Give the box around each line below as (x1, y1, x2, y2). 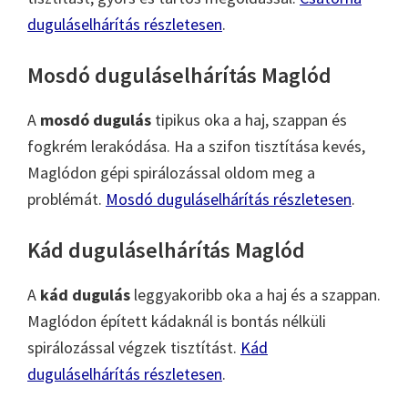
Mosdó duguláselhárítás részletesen (106, 188, 352, 209)
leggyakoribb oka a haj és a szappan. (130, 283, 381, 305)
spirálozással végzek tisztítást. (27, 336, 240, 358)
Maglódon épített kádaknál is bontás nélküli (27, 310, 326, 331)
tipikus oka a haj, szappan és (151, 108, 347, 130)
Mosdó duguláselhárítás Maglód (27, 60, 331, 89)
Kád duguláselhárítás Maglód (27, 235, 305, 264)
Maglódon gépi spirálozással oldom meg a (27, 161, 315, 183)
